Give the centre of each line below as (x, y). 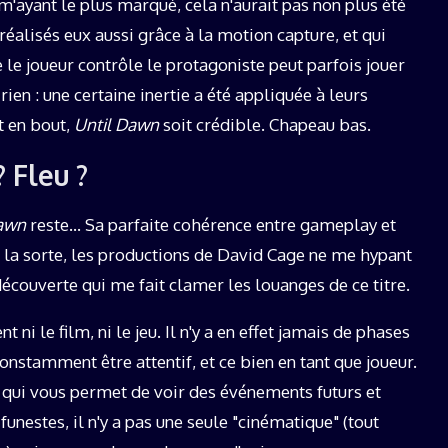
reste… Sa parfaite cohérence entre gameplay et (211, 225)
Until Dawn (116, 125)
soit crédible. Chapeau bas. (265, 125)
